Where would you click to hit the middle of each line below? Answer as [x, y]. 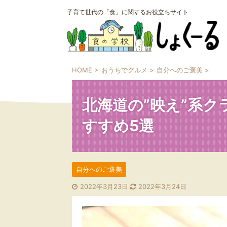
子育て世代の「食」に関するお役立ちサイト [128, 12]
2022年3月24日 [162, 186]
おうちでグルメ [124, 70]
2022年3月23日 [105, 186]
